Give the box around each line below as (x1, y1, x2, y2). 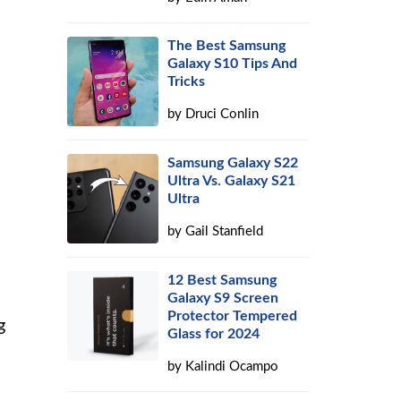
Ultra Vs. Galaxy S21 (167, 174, 296, 188)
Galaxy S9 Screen (167, 291, 279, 305)
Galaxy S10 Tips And (167, 56, 298, 71)
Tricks (167, 74, 206, 89)
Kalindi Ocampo (185, 360, 279, 373)
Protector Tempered (167, 309, 298, 323)
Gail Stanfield (185, 225, 264, 238)
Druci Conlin (185, 107, 260, 121)
